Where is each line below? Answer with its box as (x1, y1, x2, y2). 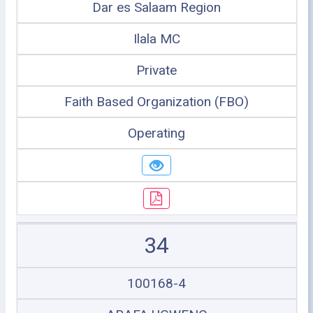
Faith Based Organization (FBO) (64, 93, 249, 110)
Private (136, 61, 177, 78)
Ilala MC (133, 30, 180, 47)
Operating (128, 124, 185, 141)
